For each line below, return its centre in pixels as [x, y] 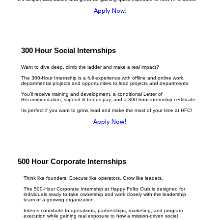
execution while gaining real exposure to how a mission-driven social [101, 216]
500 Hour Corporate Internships [72, 162]
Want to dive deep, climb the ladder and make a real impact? [90, 67]
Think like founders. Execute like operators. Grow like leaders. [94, 178]
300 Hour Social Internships [69, 51]
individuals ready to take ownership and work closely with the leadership [105, 194]
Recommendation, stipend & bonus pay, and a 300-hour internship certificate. [109, 100]
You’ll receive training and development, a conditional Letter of [92, 94]
